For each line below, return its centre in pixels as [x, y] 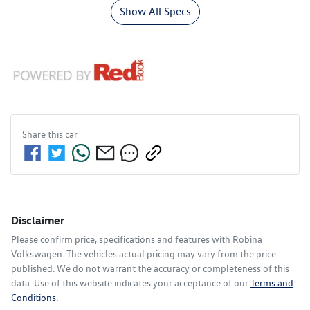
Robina [247, 240]
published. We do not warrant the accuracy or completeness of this [150, 269]
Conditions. [35, 298]
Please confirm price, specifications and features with [122, 240]
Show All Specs [155, 12]
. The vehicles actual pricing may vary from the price [169, 254]
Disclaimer [38, 220]
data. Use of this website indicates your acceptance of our [130, 283]
